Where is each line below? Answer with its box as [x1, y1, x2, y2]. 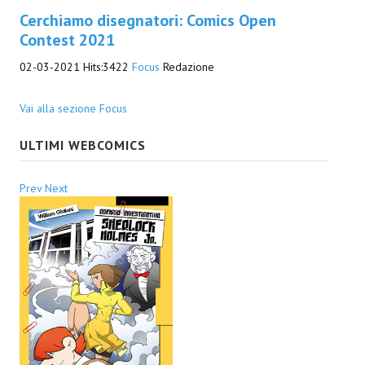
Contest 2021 [20, 29, 115, 51]
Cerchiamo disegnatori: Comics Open [20, 10, 276, 31]
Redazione [160, 59, 214, 74]
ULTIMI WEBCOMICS [20, 137, 146, 153]
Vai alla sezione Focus [20, 101, 127, 116]
